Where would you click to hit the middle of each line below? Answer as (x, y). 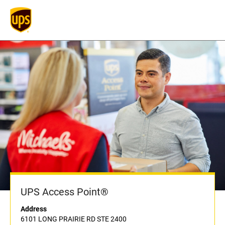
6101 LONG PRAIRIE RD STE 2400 (74, 219)
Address (34, 209)
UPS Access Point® (65, 192)
